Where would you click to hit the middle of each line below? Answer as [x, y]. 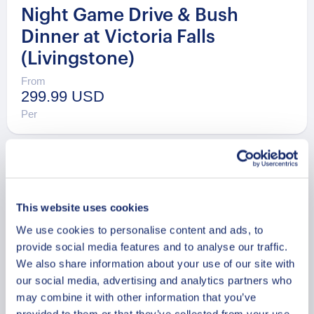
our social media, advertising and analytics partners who [154, 280]
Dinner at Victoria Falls [118, 37]
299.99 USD [63, 97]
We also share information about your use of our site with [156, 263]
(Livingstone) [78, 59]
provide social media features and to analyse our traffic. [152, 246]
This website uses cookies [83, 207]
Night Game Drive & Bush [130, 15]
